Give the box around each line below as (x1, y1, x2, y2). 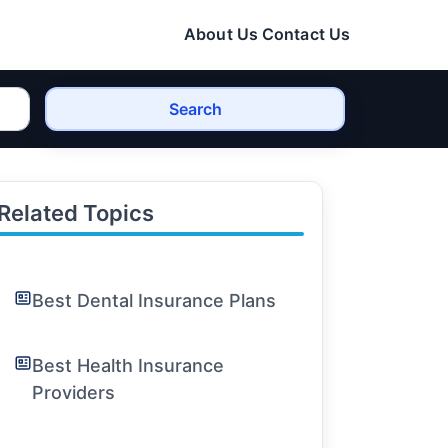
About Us (184, 24, 258, 44)
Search (168, 99, 222, 119)
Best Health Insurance (32, 355, 225, 376)
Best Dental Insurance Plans (32, 290, 277, 311)
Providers (32, 382, 116, 403)
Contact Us (262, 24, 350, 44)
